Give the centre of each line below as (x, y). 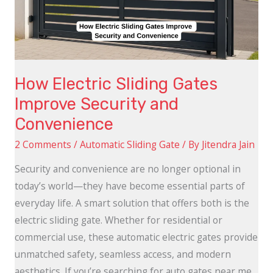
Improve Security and (96, 104)
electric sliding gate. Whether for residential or (118, 220)
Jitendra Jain (228, 144)
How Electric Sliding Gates (116, 84)
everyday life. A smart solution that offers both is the (132, 203)
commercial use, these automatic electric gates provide (136, 237)
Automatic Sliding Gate (129, 144)
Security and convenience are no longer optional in (127, 169)
